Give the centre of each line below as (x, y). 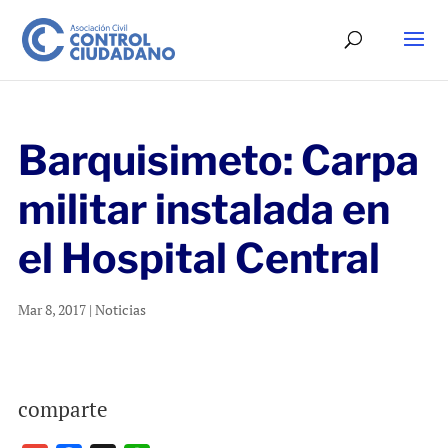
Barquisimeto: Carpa (218, 160)
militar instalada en (203, 209)
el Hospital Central (198, 258)
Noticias (120, 309)
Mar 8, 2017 (51, 309)
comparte (62, 409)
